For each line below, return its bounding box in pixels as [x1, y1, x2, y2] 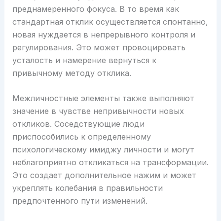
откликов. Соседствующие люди [12, 119, 145, 129]
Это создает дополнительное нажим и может [12, 170, 196, 181]
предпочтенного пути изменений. [12, 196, 147, 206]
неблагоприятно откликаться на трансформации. [12, 157, 209, 168]
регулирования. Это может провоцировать [12, 42, 185, 52]
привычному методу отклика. [12, 68, 131, 78]
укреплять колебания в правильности [12, 183, 163, 193]
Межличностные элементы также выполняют [12, 93, 194, 104]
